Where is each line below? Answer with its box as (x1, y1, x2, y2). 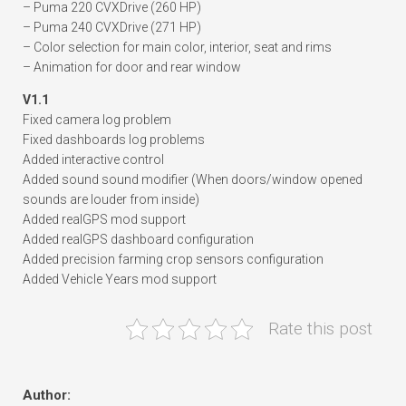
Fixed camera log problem (23, 112, 171, 128)
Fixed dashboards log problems (23, 132, 205, 148)
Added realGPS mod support (23, 212, 186, 227)
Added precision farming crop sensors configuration (23, 252, 324, 267)
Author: (23, 387, 71, 404)
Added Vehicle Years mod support (23, 272, 217, 287)
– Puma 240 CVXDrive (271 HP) (23, 20, 201, 35)
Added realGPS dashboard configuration (23, 232, 254, 247)
